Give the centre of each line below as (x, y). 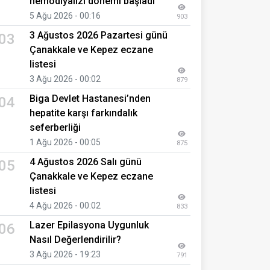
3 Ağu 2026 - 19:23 (65, 254)
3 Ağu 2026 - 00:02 (65, 79)
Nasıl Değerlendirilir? (75, 239)
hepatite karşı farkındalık (83, 113)
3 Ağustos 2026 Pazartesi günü (99, 35)
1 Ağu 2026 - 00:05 (65, 142)
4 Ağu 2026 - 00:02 (65, 205)
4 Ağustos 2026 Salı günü (86, 162)
